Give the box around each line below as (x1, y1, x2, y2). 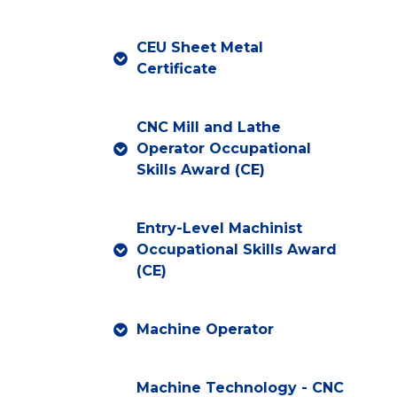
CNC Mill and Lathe (136, 118, 281, 136)
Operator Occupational (136, 139, 311, 157)
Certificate (136, 59, 217, 77)
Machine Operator (136, 320, 274, 338)
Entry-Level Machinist (136, 219, 302, 237)
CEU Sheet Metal (136, 38, 263, 56)
